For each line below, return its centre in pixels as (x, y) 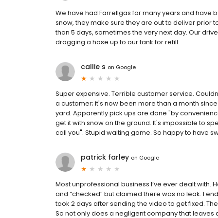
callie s (93, 67)
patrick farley (105, 157)
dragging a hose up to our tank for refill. (118, 42)
